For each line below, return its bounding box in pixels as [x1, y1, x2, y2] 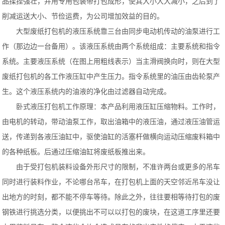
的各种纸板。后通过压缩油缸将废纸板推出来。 [2, 147, 150, 156]
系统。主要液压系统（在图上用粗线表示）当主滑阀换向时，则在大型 [2, 57, 220, 65]
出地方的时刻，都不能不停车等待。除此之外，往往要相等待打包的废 [2, 192, 220, 201]
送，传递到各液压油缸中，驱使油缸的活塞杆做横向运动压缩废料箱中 [2, 132, 220, 141]
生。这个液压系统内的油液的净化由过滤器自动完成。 [2, 87, 171, 95]
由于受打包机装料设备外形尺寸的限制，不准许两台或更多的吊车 [16, 162, 220, 171]
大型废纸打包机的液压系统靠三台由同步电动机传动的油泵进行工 [16, 27, 220, 35]
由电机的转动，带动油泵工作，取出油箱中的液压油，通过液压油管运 [2, 117, 220, 126]
